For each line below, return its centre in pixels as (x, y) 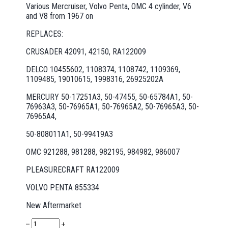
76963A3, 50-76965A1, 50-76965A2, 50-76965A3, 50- (113, 106)
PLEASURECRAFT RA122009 (73, 169)
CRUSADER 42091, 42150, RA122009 (86, 51)
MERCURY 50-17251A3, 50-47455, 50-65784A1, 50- (110, 97)
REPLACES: (45, 34)
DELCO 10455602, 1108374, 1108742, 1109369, (103, 69)
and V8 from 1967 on (60, 16)
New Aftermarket (54, 205)
